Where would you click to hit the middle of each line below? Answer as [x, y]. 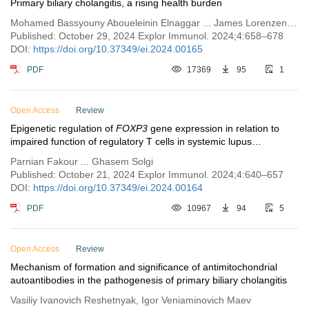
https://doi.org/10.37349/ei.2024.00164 [118, 188]
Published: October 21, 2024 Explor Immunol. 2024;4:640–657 [147, 175]
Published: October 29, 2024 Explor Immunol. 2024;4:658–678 [147, 36]
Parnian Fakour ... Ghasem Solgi [82, 161]
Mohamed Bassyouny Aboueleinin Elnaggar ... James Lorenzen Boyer [292, 23]
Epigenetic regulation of [63, 128]
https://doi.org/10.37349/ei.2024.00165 [118, 49]
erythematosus [43, 154]
